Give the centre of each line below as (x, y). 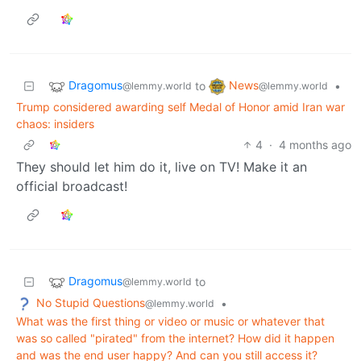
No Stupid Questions (91, 302)
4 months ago (315, 144)
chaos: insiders (55, 123)
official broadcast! (72, 186)
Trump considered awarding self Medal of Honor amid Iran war (180, 106)
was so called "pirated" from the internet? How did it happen (175, 338)
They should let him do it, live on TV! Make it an (162, 166)
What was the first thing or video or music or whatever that (170, 321)
